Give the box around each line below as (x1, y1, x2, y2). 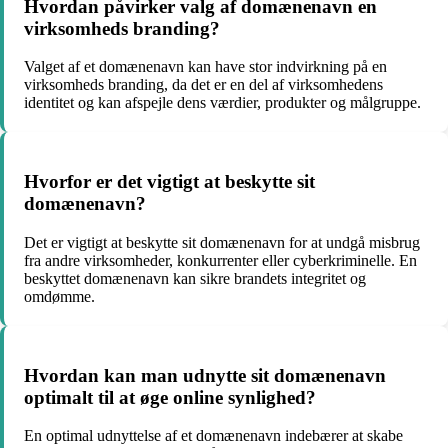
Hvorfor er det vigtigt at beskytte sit (24, 171, 315, 193)
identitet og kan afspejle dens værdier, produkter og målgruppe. (24, 94, 421, 112)
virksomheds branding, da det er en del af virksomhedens (24, 76, 383, 94)
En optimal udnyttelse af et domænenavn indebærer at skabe (24, 427, 403, 445)
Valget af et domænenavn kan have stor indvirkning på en (24, 58, 387, 76)
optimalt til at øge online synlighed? (24, 386, 316, 408)
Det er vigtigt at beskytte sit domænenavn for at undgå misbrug (24, 233, 420, 251)
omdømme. (24, 287, 95, 305)
